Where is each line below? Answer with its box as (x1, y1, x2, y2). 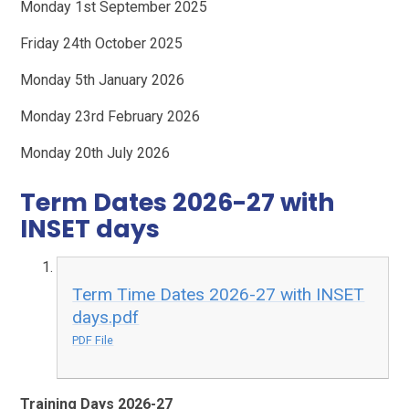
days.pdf (72, 307, 140, 329)
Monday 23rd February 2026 (20, 107, 201, 125)
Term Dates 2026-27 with (20, 184, 336, 219)
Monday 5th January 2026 (20, 70, 185, 89)
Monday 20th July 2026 (20, 143, 171, 162)
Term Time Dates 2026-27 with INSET (72, 284, 365, 306)
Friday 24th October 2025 (20, 34, 184, 52)
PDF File (72, 333, 114, 348)
